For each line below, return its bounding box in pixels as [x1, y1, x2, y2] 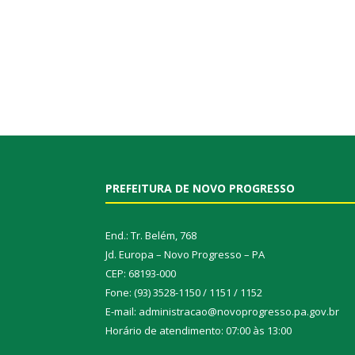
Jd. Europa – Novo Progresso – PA [105, 247, 265, 262]
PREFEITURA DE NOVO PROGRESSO [105, 181, 295, 197]
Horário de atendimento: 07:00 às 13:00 [105, 323, 292, 338]
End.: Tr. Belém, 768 [105, 228, 197, 243]
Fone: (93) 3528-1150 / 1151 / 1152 [105, 285, 262, 300]
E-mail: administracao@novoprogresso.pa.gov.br [105, 304, 339, 319]
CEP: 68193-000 [105, 266, 176, 281]
